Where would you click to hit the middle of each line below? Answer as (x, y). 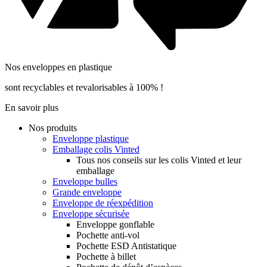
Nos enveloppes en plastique (58, 67)
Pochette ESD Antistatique (126, 246)
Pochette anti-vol (108, 235)
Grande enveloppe (87, 192)
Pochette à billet (106, 256)
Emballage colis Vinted (96, 149)
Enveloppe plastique (91, 138)
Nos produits (53, 128)
